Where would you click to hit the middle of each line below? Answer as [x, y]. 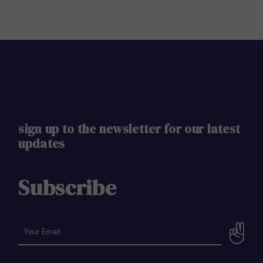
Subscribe [68, 187]
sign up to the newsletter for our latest [129, 129]
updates [42, 143]
